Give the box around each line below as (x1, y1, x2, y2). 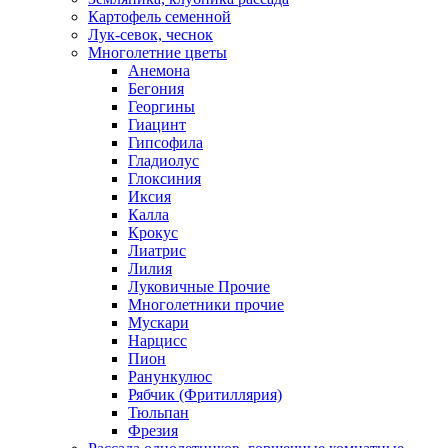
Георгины (128, 98, 195, 116)
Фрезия (128, 422, 178, 440)
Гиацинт (128, 116, 186, 134)
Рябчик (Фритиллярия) (128, 386, 282, 404)
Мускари (128, 314, 189, 332)
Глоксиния (128, 170, 201, 188)
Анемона (128, 62, 190, 80)
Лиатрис (128, 242, 186, 260)
